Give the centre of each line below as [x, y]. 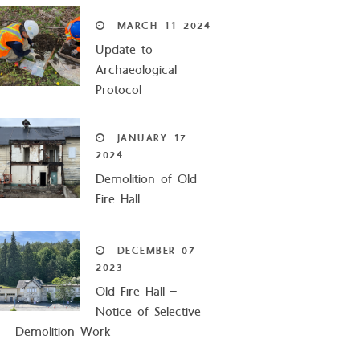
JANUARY [142, 139]
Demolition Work [63, 332]
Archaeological [137, 70]
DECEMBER [146, 251]
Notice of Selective [149, 312]
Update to [125, 50]
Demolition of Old [147, 180]
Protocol [119, 90]
